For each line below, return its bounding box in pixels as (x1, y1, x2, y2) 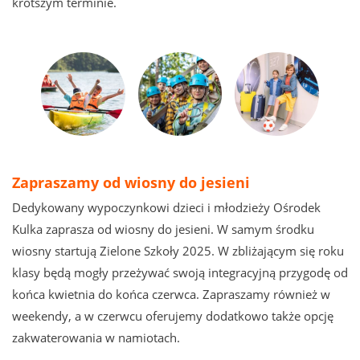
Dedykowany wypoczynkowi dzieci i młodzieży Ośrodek (12, 199, 321, 217)
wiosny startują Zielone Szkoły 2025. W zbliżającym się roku (12, 243, 344, 260)
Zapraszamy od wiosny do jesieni (12, 173, 250, 193)
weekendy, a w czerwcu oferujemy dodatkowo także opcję (12, 308, 333, 325)
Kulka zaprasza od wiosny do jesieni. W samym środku (12, 221, 314, 239)
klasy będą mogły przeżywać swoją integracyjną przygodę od (12, 264, 348, 282)
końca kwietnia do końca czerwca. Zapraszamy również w (12, 286, 330, 304)
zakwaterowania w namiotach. (12, 329, 180, 347)
